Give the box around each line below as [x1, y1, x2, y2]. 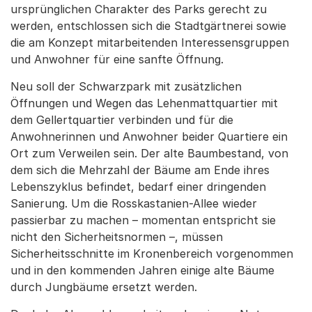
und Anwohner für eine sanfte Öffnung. [10, 52, 224, 66]
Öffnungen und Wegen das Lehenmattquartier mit [10, 96, 278, 110]
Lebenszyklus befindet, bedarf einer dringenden [10, 180, 266, 194]
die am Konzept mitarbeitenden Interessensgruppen [10, 36, 289, 49]
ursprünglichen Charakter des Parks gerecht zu [10, 2, 267, 16]
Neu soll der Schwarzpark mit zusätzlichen [10, 79, 242, 93]
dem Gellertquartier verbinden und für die [10, 113, 233, 127]
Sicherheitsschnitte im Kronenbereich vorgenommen [10, 247, 293, 260]
